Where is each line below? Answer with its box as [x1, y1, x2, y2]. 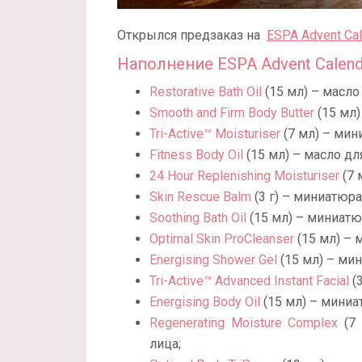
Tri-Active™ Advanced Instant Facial [149, 272, 349, 288]
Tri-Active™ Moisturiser [149, 125, 280, 141]
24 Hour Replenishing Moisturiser [149, 167, 339, 183]
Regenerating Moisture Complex [149, 314, 339, 330]
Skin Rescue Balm [149, 188, 251, 204]
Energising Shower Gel [149, 251, 277, 267]
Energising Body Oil [149, 293, 260, 309]
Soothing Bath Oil [149, 209, 246, 225]
